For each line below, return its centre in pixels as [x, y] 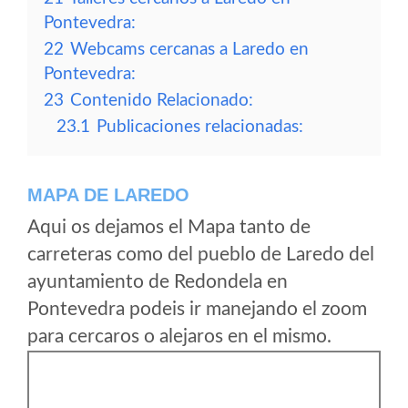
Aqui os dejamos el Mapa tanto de [169, 227]
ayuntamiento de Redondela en [158, 282]
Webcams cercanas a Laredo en [189, 50]
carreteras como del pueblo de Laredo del [201, 255]
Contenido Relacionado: [162, 101]
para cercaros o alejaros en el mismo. [179, 337]
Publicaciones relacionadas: [200, 127]
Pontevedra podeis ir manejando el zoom [197, 309]
